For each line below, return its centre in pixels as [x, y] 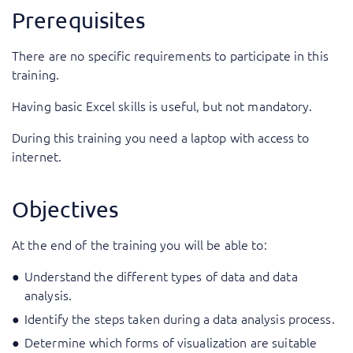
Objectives [65, 210]
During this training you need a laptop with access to [161, 137]
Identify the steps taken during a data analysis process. [180, 319]
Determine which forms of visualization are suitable [171, 342]
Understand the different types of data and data [161, 276]
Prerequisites [79, 20]
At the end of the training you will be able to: [139, 245]
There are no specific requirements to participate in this [170, 56]
